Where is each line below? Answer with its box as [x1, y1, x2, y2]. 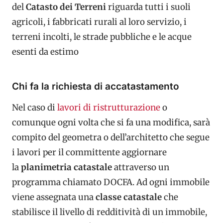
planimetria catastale [21, 161, 112, 173]
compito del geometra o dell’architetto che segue [12, 131, 210, 143]
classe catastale [96, 191, 162, 203]
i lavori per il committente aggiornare [12, 146, 167, 158]
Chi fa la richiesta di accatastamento [12, 81, 179, 92]
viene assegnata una [12, 191, 96, 203]
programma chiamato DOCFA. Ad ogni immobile [12, 176, 210, 188]
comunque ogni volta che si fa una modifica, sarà [12, 116, 210, 128]
